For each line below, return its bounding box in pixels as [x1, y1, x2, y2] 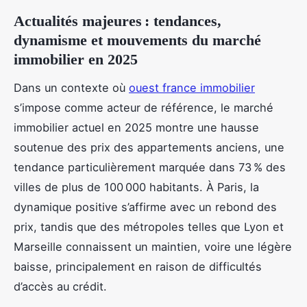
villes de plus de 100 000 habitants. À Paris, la [14, 180, 259, 194]
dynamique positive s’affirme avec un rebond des [14, 199, 277, 214]
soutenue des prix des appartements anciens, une [14, 140, 284, 154]
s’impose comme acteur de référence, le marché [14, 100, 273, 114]
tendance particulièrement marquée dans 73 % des [14, 160, 286, 174]
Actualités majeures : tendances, [14, 12, 221, 29]
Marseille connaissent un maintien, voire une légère [14, 239, 292, 254]
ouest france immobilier [129, 80, 255, 95]
